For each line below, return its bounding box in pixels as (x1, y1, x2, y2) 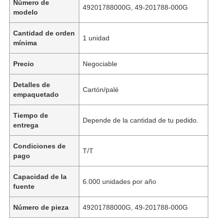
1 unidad (83, 34, 110, 42)
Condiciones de (13, 142, 66, 150)
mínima (13, 38, 37, 47)
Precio (13, 59, 35, 68)
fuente (13, 182, 35, 190)
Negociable (83, 59, 118, 68)
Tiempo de (13, 111, 49, 119)
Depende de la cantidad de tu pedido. (83, 116, 199, 124)
